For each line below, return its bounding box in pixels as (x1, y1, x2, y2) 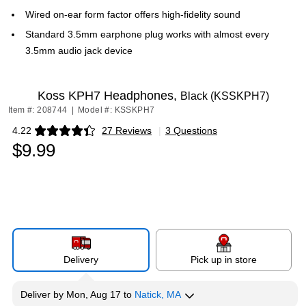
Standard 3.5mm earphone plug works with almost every (25, 29, 269, 40)
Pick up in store (191, 254, 257, 265)
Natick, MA (135, 289, 181, 300)
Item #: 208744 (8, 105, 68, 115)
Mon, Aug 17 (66, 289, 121, 300)
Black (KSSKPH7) (180, 90, 269, 102)
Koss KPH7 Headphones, (37, 89, 180, 102)
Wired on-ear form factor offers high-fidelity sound (25, 9, 240, 20)
